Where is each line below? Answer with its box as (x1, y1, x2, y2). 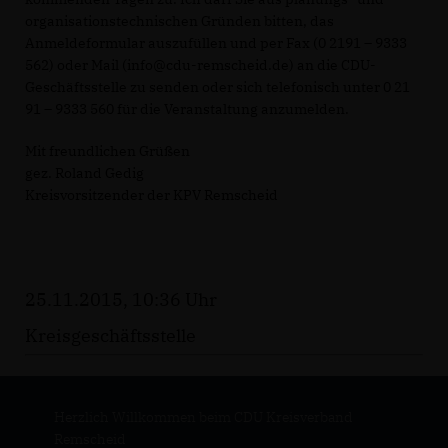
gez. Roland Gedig (25, 163, 144, 182)
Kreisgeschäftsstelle (25, 323, 196, 347)
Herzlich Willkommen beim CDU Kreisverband (53, 407, 352, 426)
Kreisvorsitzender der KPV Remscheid (25, 185, 278, 204)
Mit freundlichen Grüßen (25, 141, 190, 160)
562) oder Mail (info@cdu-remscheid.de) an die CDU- (25, 55, 376, 74)
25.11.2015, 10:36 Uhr (25, 287, 217, 311)
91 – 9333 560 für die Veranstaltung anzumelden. (25, 99, 349, 118)
